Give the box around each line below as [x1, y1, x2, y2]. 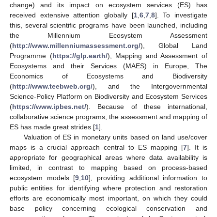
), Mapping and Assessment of [107, 52, 208, 60]
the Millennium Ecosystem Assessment [10, 31, 207, 40]
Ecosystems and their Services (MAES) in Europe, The [10, 62, 207, 70]
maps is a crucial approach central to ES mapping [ [10, 143, 183, 152]
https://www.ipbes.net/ [12, 103, 86, 111]
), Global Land [140, 42, 207, 50]
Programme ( [10, 52, 52, 60]
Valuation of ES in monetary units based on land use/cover [23, 133, 207, 141]
